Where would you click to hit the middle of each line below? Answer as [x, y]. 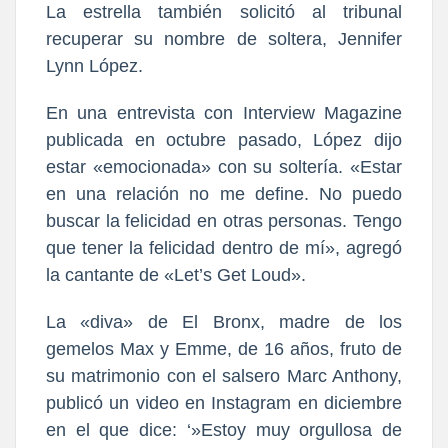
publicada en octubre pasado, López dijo [224, 139]
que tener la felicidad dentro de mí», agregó [224, 247]
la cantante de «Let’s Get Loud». [176, 274]
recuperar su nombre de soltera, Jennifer [224, 38]
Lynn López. [94, 65]
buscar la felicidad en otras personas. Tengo [224, 220]
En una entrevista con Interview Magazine [224, 112]
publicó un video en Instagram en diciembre [224, 402]
